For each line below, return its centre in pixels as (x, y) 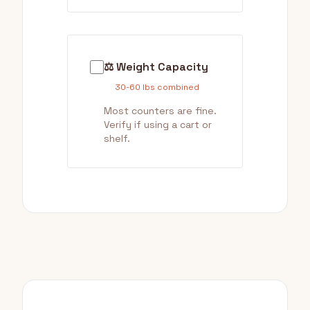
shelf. (117, 138)
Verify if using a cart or (158, 125)
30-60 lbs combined (157, 87)
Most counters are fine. (160, 111)
